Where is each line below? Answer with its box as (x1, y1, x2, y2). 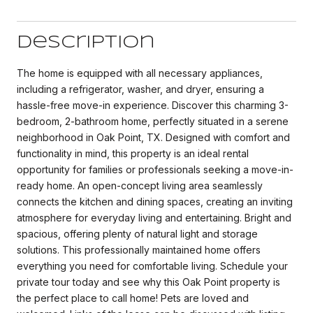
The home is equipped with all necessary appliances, (17, 66, 263, 79)
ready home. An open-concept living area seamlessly (17, 179, 263, 191)
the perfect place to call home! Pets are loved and (17, 291, 249, 304)
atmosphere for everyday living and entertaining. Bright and (17, 211, 291, 224)
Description (17, 34, 155, 51)
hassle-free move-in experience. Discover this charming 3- (17, 99, 289, 111)
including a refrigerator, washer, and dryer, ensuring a (17, 82, 264, 95)
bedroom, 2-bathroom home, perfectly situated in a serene (17, 115, 289, 127)
